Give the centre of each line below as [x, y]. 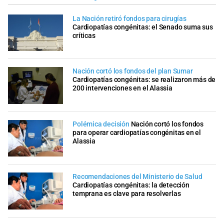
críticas [84, 35]
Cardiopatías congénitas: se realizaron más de [144, 80]
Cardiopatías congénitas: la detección [131, 185]
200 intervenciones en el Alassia [122, 88]
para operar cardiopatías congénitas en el [137, 132]
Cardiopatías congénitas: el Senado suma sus [143, 27]
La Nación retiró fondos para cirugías [129, 18]
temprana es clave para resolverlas [127, 194]
